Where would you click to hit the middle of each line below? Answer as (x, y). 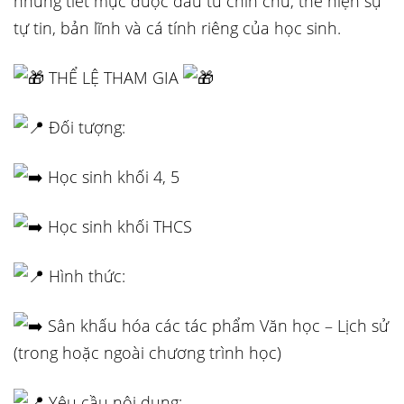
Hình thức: (85, 276)
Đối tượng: (85, 127)
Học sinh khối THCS (118, 226)
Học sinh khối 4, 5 (111, 177)
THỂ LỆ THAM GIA (114, 78)
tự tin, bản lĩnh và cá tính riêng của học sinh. (177, 28)
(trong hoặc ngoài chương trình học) (147, 353)
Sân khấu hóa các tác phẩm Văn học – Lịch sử (216, 326)
